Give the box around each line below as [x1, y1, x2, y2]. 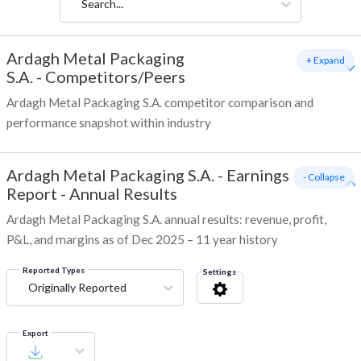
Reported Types [23, 265, 85, 276]
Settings [203, 267, 236, 277]
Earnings [226, 165, 289, 185]
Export [23, 328, 48, 338]
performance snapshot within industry [6, 115, 211, 131]
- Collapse [303, 171, 345, 184]
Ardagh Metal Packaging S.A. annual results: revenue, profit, [6, 212, 326, 227]
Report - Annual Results [6, 184, 177, 204]
